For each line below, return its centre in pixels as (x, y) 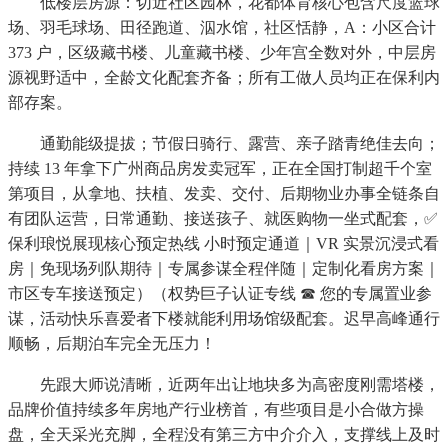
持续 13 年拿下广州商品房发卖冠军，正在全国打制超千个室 (220, 169)
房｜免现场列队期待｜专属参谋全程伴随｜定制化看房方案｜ (224, 269)
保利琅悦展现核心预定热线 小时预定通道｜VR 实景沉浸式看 (223, 244)
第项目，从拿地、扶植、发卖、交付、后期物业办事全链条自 (224, 194)
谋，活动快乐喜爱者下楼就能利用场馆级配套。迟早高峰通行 (224, 319)
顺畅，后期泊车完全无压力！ (112, 344)
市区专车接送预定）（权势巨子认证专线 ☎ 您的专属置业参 (220, 294)
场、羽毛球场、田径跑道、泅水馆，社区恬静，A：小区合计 (222, 28)
